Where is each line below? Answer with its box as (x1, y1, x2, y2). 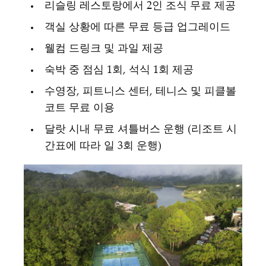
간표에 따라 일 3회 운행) (45, 141, 161, 152)
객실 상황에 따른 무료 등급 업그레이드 (45, 22, 230, 33)
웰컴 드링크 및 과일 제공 (45, 43, 163, 55)
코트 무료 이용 (45, 103, 115, 114)
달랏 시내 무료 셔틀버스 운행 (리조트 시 (45, 124, 237, 135)
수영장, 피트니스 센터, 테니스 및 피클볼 (45, 86, 236, 97)
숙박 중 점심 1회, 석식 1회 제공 (45, 65, 194, 76)
